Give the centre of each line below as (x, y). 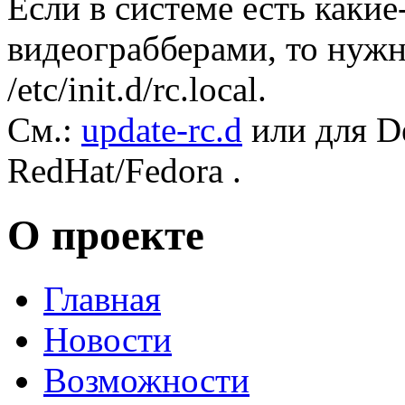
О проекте (106, 235)
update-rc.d (162, 130)
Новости (108, 339)
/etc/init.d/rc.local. (137, 89)
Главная (102, 298)
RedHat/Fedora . (124, 171)
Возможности (146, 380)
